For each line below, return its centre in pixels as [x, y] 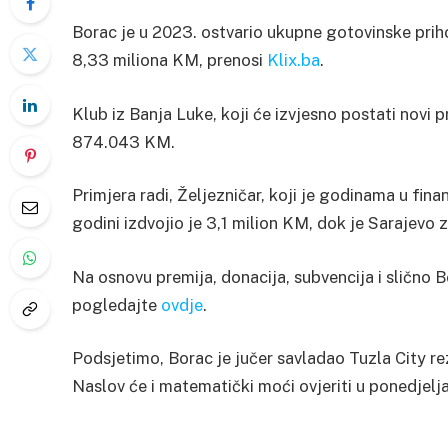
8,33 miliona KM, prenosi [169, 60]
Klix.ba [293, 60]
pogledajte [116, 304]
